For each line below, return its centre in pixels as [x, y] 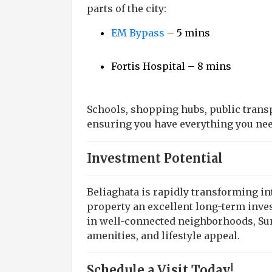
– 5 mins [187, 33]
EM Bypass [138, 33]
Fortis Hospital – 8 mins [171, 66]
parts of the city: [127, 8]
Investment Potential [155, 158]
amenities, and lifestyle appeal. [163, 236]
